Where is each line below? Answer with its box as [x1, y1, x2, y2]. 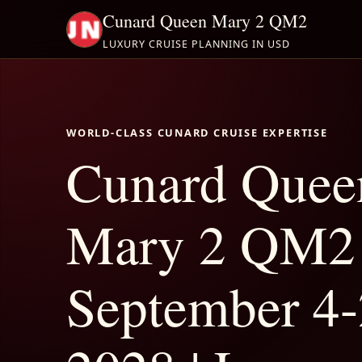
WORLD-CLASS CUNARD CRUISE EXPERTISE [66, 124, 328, 140]
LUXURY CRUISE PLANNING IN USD [103, 36, 290, 51]
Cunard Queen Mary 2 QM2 [103, 8, 307, 32]
